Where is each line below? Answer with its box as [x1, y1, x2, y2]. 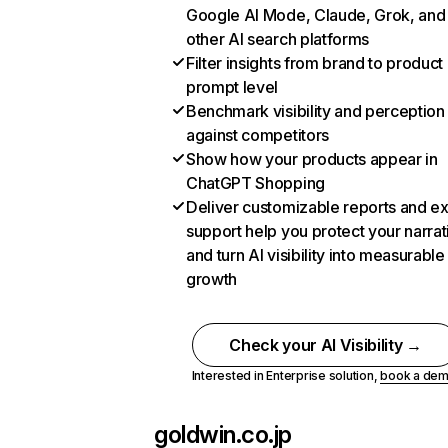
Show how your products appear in [186, 149, 438, 169]
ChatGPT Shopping [186, 173, 325, 193]
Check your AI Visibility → [229, 335, 422, 355]
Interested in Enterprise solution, [191, 368, 381, 383]
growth [186, 269, 238, 289]
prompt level [186, 77, 279, 97]
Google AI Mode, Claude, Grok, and [186, 5, 446, 25]
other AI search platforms [186, 29, 369, 49]
